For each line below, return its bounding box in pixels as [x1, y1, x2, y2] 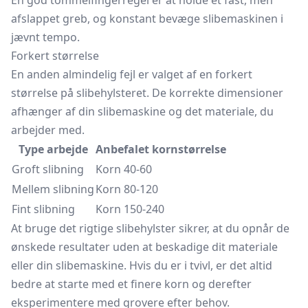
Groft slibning [12, 162, 84, 177]
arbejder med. [11, 122, 85, 137]
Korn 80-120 [96, 181, 158, 197]
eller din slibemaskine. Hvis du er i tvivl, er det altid [11, 258, 272, 273]
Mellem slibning [12, 181, 94, 197]
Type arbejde [18, 142, 88, 157]
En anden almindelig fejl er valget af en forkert [11, 67, 252, 82]
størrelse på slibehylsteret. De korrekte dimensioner [11, 85, 283, 100]
